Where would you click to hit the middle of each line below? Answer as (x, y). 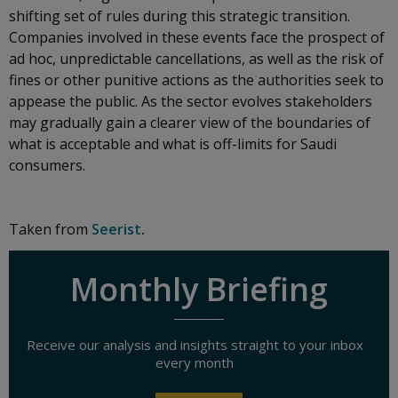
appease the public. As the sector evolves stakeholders (191, 101)
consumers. (47, 165)
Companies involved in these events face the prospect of (197, 37)
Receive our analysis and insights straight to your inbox (195, 345)
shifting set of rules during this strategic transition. (179, 16)
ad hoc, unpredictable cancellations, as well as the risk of (196, 59)
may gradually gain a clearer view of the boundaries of (190, 123)
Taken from (50, 229)
